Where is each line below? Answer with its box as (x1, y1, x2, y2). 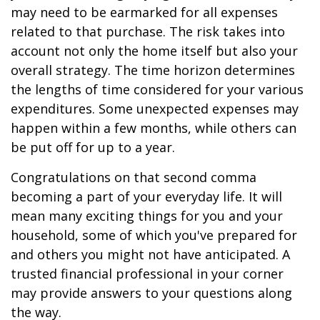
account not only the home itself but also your (11, 42, 298, 59)
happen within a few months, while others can (11, 119, 296, 136)
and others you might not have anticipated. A (11, 246, 290, 263)
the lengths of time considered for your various (11, 81, 304, 98)
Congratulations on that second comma (11, 169, 256, 186)
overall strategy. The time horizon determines (11, 61, 295, 79)
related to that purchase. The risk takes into (11, 23, 285, 40)
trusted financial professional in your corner (11, 265, 284, 282)
